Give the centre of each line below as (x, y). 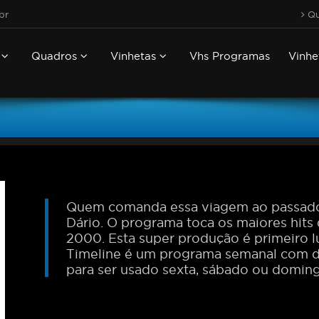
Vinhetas (135, 56)
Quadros (56, 56)
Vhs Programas (230, 56)
